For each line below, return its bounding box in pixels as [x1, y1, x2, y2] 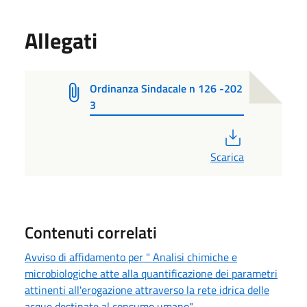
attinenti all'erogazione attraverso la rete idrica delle [25, 281, 269, 298]
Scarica [210, 148, 244, 165]
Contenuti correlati [25, 219, 157, 245]
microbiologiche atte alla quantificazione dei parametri [25, 265, 278, 282]
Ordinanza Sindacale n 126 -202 [90, 79, 243, 97]
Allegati [25, 23, 97, 57]
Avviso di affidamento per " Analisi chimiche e [25, 248, 237, 265]
